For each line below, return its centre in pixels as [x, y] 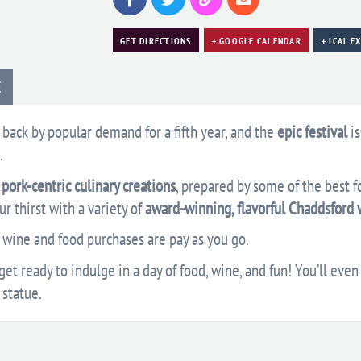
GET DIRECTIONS [156, 41]
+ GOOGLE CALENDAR [256, 41]
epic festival [312, 132]
